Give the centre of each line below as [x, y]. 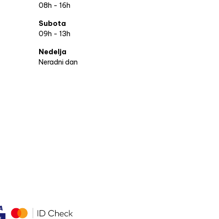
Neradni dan [58, 62]
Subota [52, 23]
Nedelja [53, 52]
